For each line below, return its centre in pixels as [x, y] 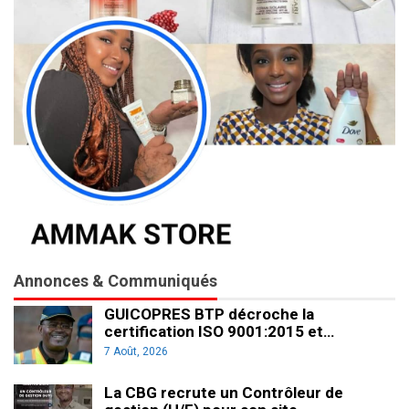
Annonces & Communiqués [115, 280]
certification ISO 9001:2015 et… [219, 332]
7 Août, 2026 [136, 352]
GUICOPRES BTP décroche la [209, 315]
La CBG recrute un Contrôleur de [224, 392]
